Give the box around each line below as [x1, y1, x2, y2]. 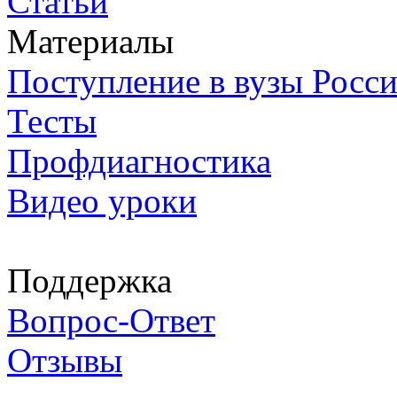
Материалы [7, 21, 174, 60]
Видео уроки [7, 181, 197, 220]
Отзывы [7, 340, 122, 379]
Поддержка [7, 261, 172, 300]
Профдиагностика [7, 141, 271, 180]
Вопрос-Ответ [7, 300, 215, 339]
